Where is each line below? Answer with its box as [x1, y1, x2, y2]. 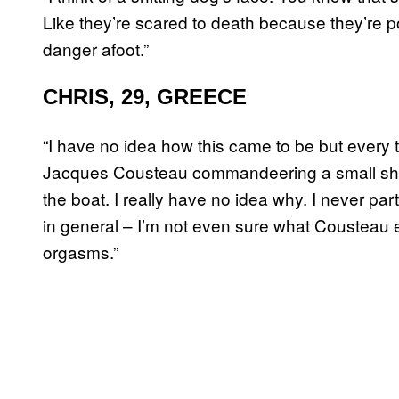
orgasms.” [43, 240, 118, 265]
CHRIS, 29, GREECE [43, 85, 247, 110]
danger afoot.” [43, 37, 149, 61]
